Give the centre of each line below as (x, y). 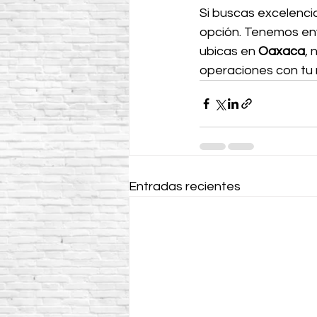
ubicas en (229, 51)
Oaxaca (282, 51)
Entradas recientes (185, 186)
